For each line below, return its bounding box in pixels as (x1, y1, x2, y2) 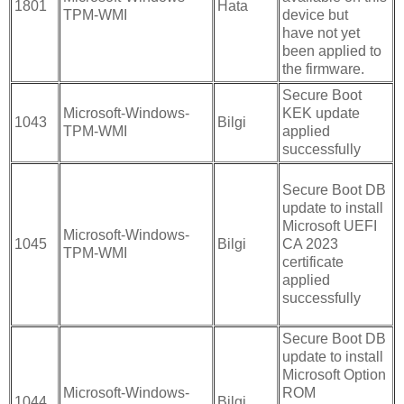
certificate (282, 254, 344, 271)
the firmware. (282, 61, 364, 78)
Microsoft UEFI (282, 218, 377, 234)
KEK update (282, 106, 360, 122)
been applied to (282, 43, 381, 60)
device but (282, 7, 348, 23)
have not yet (282, 25, 360, 41)
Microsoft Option (282, 367, 386, 383)
